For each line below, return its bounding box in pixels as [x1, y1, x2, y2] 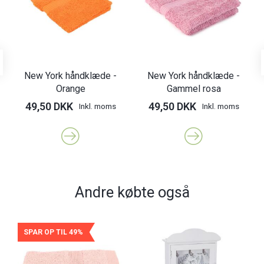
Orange [55, 83, 85, 94]
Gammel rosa [166, 83, 221, 94]
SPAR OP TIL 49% [24, 227, 83, 236]
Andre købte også [74, 183, 190, 201]
